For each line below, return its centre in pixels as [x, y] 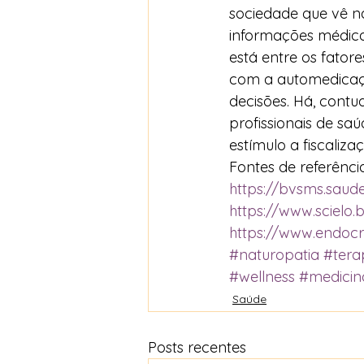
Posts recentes [197, 347]
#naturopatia [274, 255]
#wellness [262, 277]
